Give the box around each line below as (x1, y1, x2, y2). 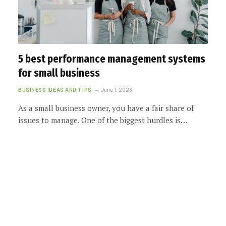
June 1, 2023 (100, 86, 132, 93)
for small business (18, 66, 100, 80)
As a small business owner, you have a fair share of (18, 102, 194, 113)
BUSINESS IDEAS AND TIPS (18, 86, 92, 93)
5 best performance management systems (18, 52, 205, 66)
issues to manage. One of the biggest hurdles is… (18, 115, 187, 125)
